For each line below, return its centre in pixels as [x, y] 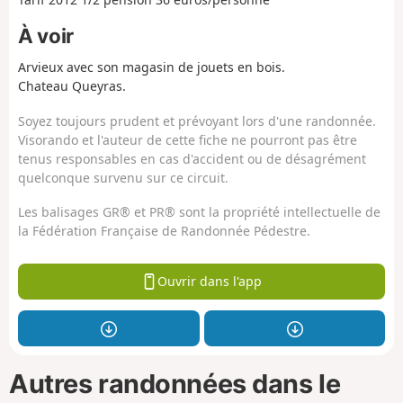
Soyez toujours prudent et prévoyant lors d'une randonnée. [197, 121]
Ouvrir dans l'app [209, 282]
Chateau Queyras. [72, 86]
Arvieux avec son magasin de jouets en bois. [152, 67]
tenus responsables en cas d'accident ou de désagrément [192, 158]
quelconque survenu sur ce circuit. [123, 177]
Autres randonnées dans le [175, 383]
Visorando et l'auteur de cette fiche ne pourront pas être [188, 139]
